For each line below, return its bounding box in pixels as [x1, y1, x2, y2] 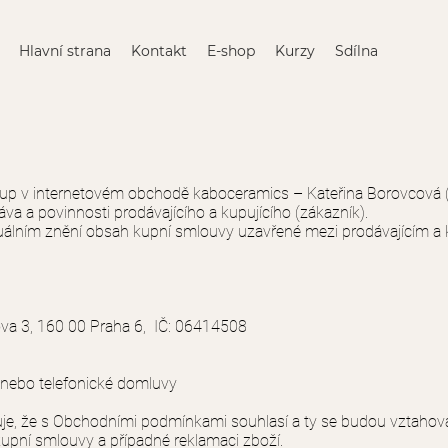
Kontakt [131, 42, 187, 60]
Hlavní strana [19, 42, 111, 60]
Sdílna [335, 42, 378, 60]
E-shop [207, 42, 255, 60]
